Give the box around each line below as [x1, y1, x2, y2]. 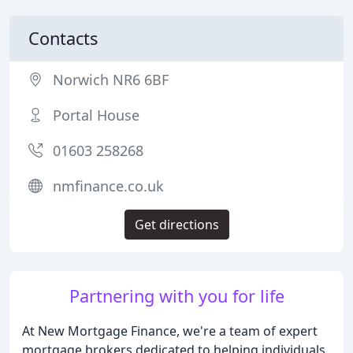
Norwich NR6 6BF [53, 70, 169, 89]
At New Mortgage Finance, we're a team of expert [22, 322, 318, 340]
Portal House [53, 106, 139, 124]
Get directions [134, 216, 219, 233]
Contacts [28, 27, 98, 50]
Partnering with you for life [69, 284, 284, 307]
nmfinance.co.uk [53, 176, 164, 195]
